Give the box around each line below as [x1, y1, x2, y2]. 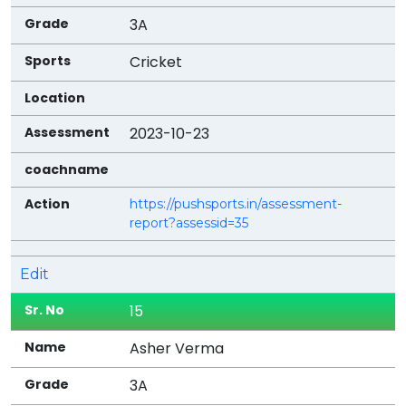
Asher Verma [130, 337, 225, 359]
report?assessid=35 [130, 214, 249, 231]
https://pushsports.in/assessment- [130, 195, 343, 212]
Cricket [130, 51, 183, 72]
